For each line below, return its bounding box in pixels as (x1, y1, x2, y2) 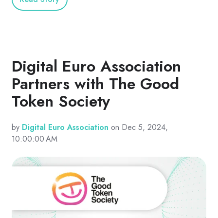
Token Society (12, 90, 110, 113)
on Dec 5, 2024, (109, 122, 168, 133)
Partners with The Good (12, 73, 179, 95)
